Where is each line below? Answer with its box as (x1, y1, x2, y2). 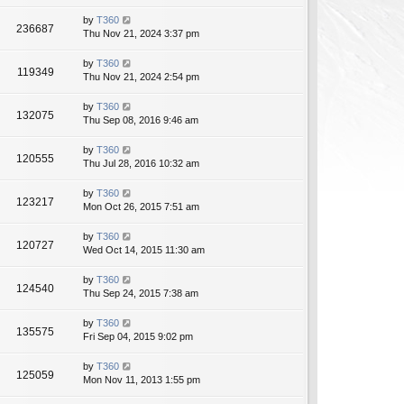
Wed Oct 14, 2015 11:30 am (83, 244, 205, 256)
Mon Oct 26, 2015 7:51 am (83, 201, 199, 213)
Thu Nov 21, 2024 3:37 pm (83, 28, 199, 40)
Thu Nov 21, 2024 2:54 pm (83, 71, 199, 83)
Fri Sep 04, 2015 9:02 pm (83, 331, 193, 343)
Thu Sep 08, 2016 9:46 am (83, 115, 198, 126)
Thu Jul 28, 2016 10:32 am (83, 158, 199, 170)
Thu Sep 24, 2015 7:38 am (83, 288, 198, 299)
